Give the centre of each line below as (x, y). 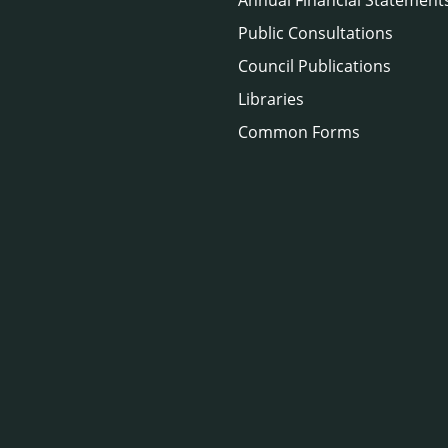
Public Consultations (315, 32)
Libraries (271, 98)
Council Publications (314, 65)
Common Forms (299, 131)
